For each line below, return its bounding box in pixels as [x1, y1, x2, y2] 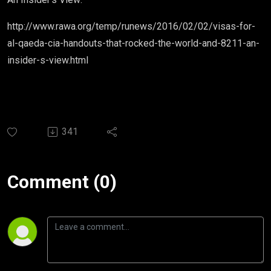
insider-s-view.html [7, 54, 88, 66]
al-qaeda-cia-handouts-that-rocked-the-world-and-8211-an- [7, 38, 260, 49]
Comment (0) [7, 171, 117, 192]
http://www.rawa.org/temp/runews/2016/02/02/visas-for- [7, 21, 255, 32]
